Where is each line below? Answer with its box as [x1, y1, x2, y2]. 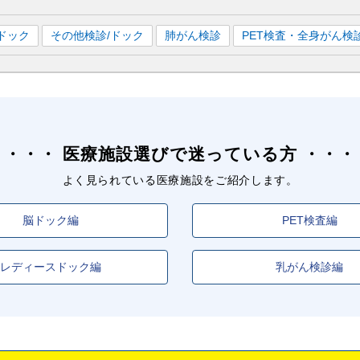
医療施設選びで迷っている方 [56, 144, 304, 163]
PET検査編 [281, 213, 337, 227]
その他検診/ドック [51, 29, 144, 42]
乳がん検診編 [276, 260, 344, 273]
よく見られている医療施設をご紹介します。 [62, 173, 298, 186]
